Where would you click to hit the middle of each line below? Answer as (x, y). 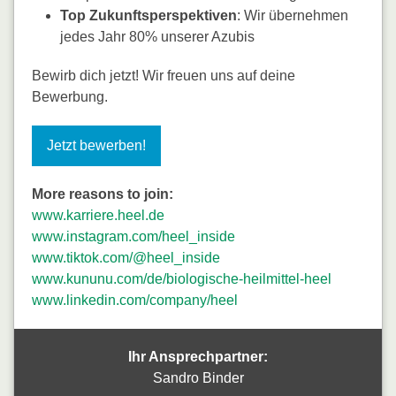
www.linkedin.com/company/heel (135, 300)
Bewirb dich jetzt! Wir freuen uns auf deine (164, 75)
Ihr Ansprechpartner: (198, 356)
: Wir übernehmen (293, 15)
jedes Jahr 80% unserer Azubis (157, 36)
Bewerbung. (70, 96)
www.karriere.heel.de (98, 215)
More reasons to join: (103, 194)
